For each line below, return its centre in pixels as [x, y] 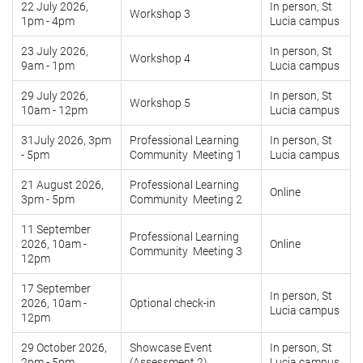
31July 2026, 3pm [66, 141]
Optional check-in [173, 303]
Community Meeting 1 [186, 155]
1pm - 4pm [48, 21]
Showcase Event [171, 348]
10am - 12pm [54, 111]
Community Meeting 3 [186, 252]
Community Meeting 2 [186, 200]
